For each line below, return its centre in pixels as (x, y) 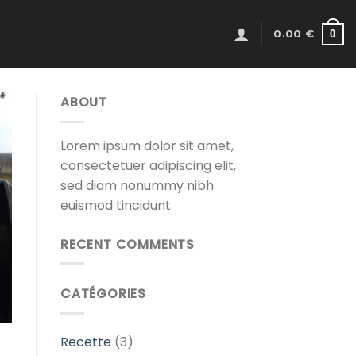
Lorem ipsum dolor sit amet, (147, 145)
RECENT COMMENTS (128, 244)
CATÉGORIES (103, 294)
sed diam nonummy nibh (137, 185)
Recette (86, 342)
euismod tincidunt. (117, 205)
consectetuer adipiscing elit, (148, 165)
